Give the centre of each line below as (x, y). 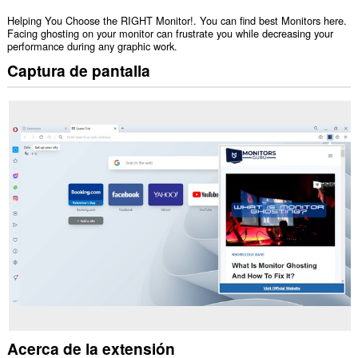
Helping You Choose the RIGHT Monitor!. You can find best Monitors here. (177, 21)
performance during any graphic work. (92, 46)
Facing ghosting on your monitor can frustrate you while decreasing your (170, 34)
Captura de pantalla (78, 70)
